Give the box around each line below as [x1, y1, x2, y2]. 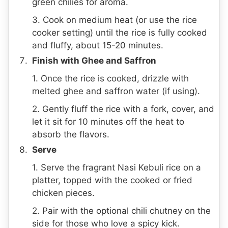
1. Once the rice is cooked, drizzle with [32, 73, 189, 83]
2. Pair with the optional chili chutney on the [32, 205, 211, 216]
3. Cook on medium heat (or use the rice [32, 14, 197, 25]
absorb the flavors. [32, 129, 109, 139]
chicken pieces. [32, 187, 95, 198]
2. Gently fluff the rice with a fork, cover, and [32, 103, 214, 114]
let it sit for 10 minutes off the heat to [32, 116, 184, 127]
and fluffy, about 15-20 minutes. [32, 40, 163, 50]
